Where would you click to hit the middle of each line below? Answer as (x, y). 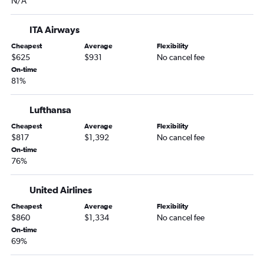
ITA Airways (55, 30)
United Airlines (61, 190)
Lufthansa (50, 110)
